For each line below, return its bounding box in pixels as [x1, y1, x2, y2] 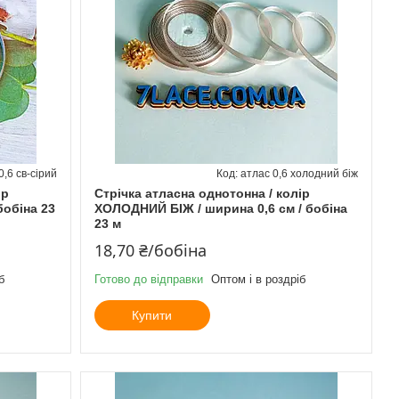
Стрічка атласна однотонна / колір [94, 185, 310, 200]
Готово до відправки [94, 272, 203, 286]
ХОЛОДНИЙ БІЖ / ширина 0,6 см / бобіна [94, 200, 347, 216]
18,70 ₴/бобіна [94, 239, 207, 261]
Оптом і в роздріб [210, 272, 305, 286]
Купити [132, 307, 173, 322]
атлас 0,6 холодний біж [240, 167, 358, 180]
